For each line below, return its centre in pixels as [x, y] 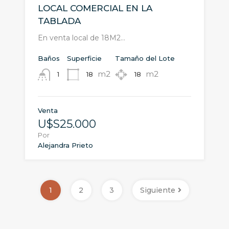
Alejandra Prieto [65, 145]
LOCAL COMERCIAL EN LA [95, 8]
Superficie [84, 58]
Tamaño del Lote [145, 58]
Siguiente [157, 190]
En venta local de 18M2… [82, 38]
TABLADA [59, 21]
